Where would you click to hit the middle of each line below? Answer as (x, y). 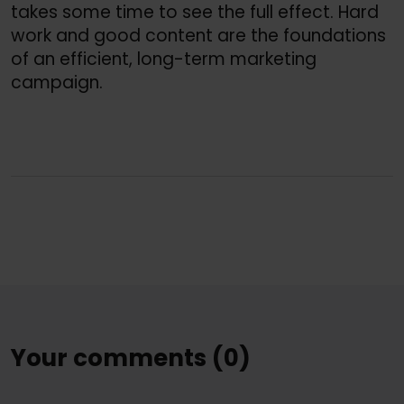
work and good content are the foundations (198, 35)
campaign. (57, 82)
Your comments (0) (131, 358)
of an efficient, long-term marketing (164, 59)
